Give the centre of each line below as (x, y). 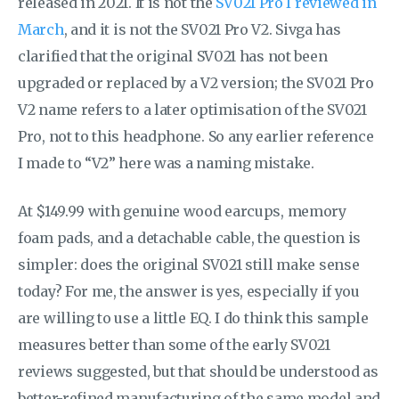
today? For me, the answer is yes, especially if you (189, 291)
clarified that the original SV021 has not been (173, 56)
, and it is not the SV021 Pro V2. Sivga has (202, 29)
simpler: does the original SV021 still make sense (189, 264)
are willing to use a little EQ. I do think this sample (193, 318)
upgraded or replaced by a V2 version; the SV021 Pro (196, 82)
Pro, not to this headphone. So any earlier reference (196, 136)
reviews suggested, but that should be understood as (198, 371)
